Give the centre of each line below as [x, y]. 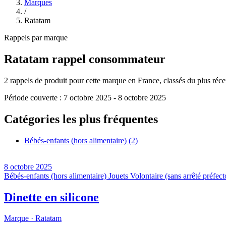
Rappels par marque [36, 38]
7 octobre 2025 [88, 97]
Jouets [118, 176]
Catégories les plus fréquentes [81, 119]
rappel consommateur [109, 59]
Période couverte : [34, 97]
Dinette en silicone [51, 197]
